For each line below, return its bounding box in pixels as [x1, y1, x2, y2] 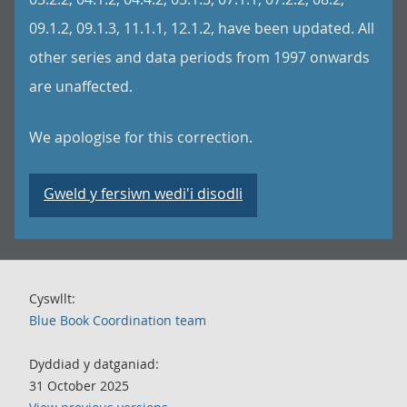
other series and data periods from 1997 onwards [29, 47, 370, 67]
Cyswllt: [29, 290, 75, 307]
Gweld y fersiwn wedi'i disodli [44, 184, 243, 203]
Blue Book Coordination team [29, 312, 206, 329]
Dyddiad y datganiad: [29, 355, 159, 372]
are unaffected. [29, 76, 133, 96]
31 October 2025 [29, 377, 129, 394]
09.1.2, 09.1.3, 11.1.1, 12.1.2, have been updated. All [29, 18, 374, 38]
